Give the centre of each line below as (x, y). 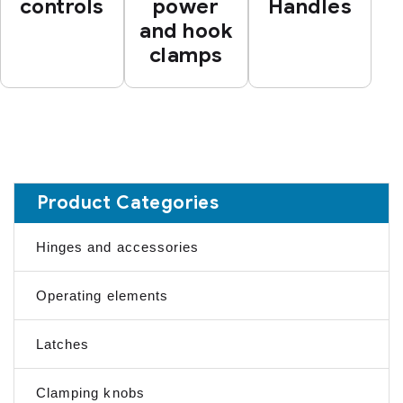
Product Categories (128, 202)
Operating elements (102, 295)
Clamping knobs (90, 392)
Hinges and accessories (118, 246)
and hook (186, 31)
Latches (63, 344)
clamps (186, 56)
